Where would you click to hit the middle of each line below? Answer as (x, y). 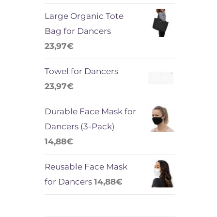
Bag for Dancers (77, 31)
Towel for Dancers (81, 71)
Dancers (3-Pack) (79, 126)
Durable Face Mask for (90, 111)
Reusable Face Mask (86, 166)
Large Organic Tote (84, 16)
